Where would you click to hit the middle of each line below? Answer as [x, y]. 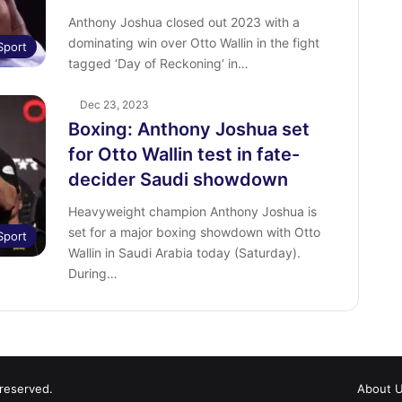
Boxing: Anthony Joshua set [188, 129]
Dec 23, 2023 [114, 105]
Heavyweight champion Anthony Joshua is [192, 211]
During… [92, 273]
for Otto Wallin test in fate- [184, 154]
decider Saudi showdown [178, 179]
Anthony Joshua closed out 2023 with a [184, 22]
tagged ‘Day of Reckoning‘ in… [158, 63]
